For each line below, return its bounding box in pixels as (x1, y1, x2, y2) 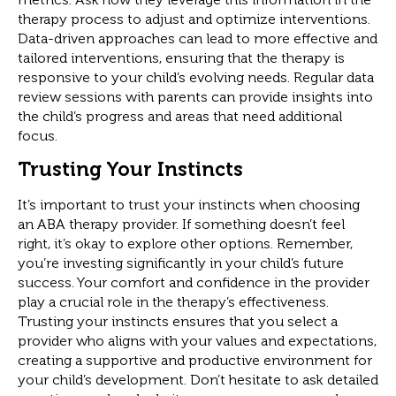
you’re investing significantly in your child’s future (18, 255, 344, 272)
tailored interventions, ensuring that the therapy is (18, 49, 345, 66)
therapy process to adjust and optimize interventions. (18, 10, 370, 27)
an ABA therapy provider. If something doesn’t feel (18, 216, 345, 233)
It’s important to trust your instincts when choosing (18, 196, 360, 214)
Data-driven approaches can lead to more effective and (18, 29, 377, 47)
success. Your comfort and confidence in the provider (18, 274, 369, 292)
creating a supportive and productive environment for (18, 352, 372, 369)
